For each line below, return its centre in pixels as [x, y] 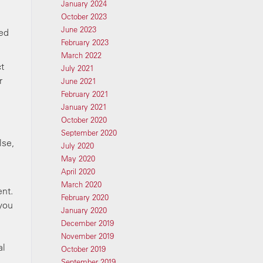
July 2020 [77, 146]
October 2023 [84, 16]
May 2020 [78, 159]
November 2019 [87, 236]
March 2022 [81, 55]
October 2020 [84, 120]
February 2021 [85, 94]
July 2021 [77, 68]
